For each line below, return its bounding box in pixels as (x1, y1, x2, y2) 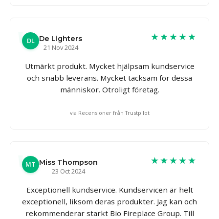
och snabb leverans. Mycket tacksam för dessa (27, 72, 192, 83)
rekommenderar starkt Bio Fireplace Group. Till (25, 208, 194, 218)
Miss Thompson (39, 157, 98, 167)
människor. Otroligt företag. (60, 84, 159, 94)
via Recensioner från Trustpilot (69, 109, 150, 116)
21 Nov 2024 (43, 43, 78, 52)
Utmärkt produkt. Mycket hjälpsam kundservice (24, 61, 195, 71)
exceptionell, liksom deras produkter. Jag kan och (22, 196, 197, 206)
